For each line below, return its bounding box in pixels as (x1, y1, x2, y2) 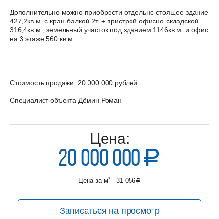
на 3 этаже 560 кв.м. (10, 35, 75, 43)
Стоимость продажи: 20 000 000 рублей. (10, 79, 139, 87)
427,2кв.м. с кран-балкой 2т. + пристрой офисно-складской (10, 17, 198, 25)
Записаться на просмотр (59, 205, 160, 216)
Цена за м (78, 177, 108, 185)
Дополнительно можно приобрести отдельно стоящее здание (10, 8, 208, 17)
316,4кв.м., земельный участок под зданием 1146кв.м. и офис (10, 26, 208, 34)
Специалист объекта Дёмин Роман (10, 96, 122, 105)
